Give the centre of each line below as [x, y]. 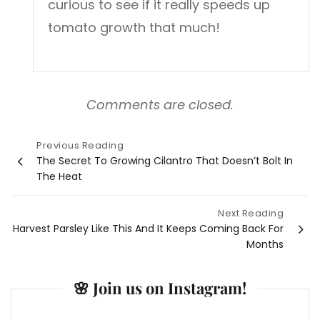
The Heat [59, 177]
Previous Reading [80, 146]
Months [265, 245]
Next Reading [251, 214]
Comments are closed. [160, 105]
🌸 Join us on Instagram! [160, 287]
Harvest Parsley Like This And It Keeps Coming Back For [148, 229]
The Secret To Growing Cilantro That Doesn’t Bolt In [165, 161]
